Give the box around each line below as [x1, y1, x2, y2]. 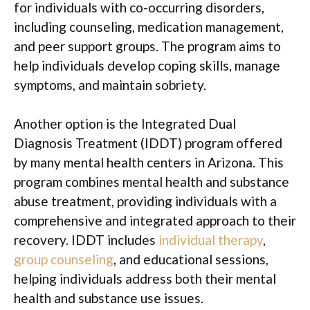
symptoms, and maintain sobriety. [14, 76, 206, 93]
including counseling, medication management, [14, 18, 284, 35]
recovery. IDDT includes [14, 232, 158, 248]
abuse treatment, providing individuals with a [14, 193, 277, 209]
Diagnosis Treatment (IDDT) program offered [14, 135, 282, 151]
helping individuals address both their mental [14, 271, 276, 286]
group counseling [14, 251, 113, 267]
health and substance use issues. [14, 290, 203, 306]
